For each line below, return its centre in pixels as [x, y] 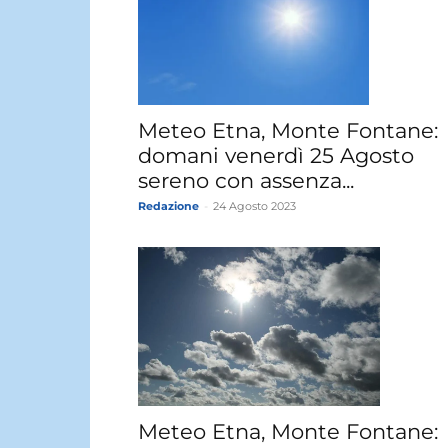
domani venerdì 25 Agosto [276, 155]
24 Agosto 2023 [254, 205]
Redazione [168, 205]
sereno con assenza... [246, 180]
